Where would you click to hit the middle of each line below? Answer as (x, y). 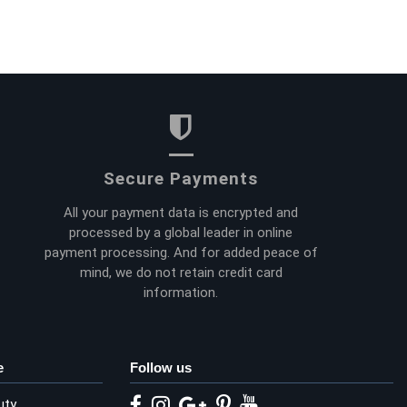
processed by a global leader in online (181, 232)
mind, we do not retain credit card (181, 272)
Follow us (161, 367)
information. (181, 292)
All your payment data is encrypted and (181, 212)
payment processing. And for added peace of (181, 252)
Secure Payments (181, 179)
